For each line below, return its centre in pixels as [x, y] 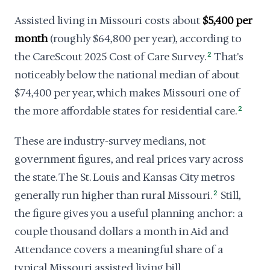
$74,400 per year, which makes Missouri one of [127, 93]
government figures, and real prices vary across [129, 159]
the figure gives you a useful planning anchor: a [129, 213]
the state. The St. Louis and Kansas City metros [125, 177]
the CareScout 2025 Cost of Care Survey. [110, 57]
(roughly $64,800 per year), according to [145, 39]
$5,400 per [228, 20]
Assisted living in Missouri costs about [108, 20]
